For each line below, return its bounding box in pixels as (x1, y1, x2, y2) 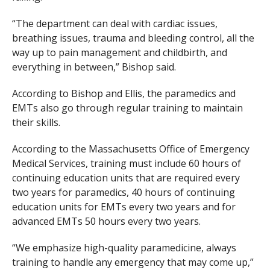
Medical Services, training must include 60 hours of (11, 157, 241, 171)
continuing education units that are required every (11, 171, 240, 185)
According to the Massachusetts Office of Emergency (11, 142, 250, 156)
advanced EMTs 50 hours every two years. (11, 215, 201, 228)
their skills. (11, 116, 60, 130)
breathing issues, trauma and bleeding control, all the (11, 31, 254, 45)
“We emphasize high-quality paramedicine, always (11, 241, 236, 255)
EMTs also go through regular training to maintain (11, 101, 243, 115)
